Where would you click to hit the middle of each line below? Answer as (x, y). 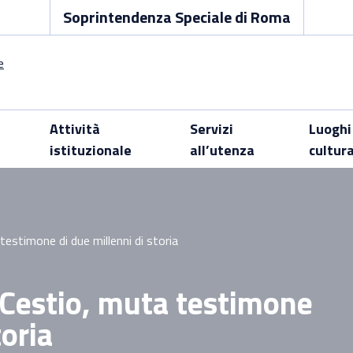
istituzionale (90, 150)
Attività (74, 128)
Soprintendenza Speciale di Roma (176, 17)
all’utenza (222, 150)
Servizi (211, 128)
